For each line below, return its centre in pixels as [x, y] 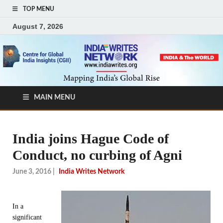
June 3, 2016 [32, 171]
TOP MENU [39, 9]
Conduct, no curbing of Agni [97, 155]
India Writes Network [92, 171]
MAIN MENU [55, 98]
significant [27, 217]
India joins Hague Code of [91, 139]
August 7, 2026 [38, 26]
